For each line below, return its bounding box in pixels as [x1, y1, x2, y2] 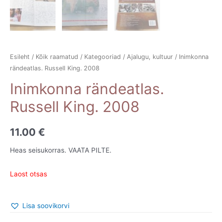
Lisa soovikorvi [22, 202, 69, 210]
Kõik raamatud [36, 53, 78, 60]
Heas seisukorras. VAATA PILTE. [10, 146, 111, 154]
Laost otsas [10, 170, 47, 178]
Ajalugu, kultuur [127, 53, 173, 60]
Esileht [10, 53, 30, 60]
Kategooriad [84, 53, 121, 60]
